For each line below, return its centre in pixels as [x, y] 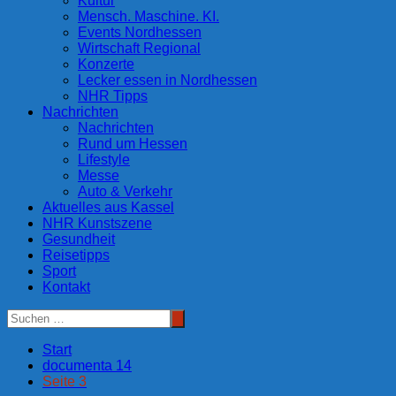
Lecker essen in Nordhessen [168, 80]
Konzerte [106, 65]
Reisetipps [76, 255]
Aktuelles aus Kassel [108, 208]
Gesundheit [79, 240]
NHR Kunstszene [97, 224]
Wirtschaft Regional [139, 49]
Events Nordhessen [140, 33]
